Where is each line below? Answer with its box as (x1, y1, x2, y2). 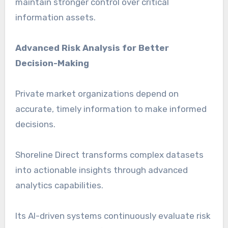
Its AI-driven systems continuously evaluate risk (15, 210, 211, 221)
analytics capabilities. (15, 180, 103, 190)
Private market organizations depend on (15, 88, 179, 99)
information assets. (15, 12, 96, 22)
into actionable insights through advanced (15, 164, 188, 175)
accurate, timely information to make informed (15, 103, 207, 114)
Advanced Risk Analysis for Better (15, 42, 169, 53)
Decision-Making (15, 58, 89, 68)
